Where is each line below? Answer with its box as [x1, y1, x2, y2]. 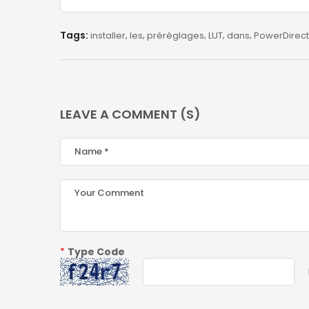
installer [90, 29, 126, 42]
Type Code [68, 245, 125, 259]
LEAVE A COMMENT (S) [60, 106, 201, 123]
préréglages [147, 29, 204, 42]
